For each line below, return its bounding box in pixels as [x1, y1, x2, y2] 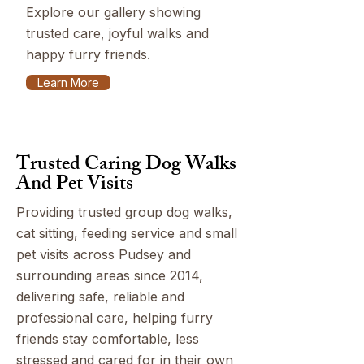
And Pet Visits [16, 168, 133, 202]
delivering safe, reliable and [16, 288, 184, 305]
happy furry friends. [26, 46, 150, 63]
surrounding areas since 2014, [16, 267, 203, 284]
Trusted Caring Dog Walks [16, 149, 236, 183]
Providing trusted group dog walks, [16, 204, 232, 220]
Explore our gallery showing [26, 4, 201, 20]
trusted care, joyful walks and [26, 25, 209, 41]
